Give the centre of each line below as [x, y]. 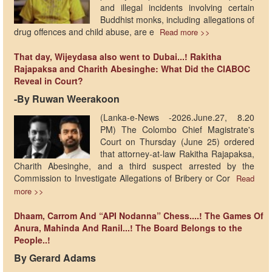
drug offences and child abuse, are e [85, 32]
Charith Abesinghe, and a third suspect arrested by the [134, 166]
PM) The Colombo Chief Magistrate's [177, 130]
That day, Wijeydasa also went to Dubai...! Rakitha [118, 57]
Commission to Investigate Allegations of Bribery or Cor [124, 178]
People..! [32, 240]
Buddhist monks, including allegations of [177, 20]
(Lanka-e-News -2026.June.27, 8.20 [177, 117]
